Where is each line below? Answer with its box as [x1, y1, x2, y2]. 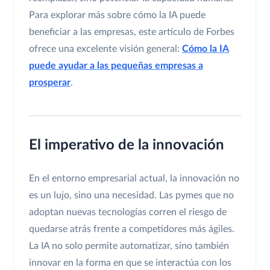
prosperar [29, 78, 71, 88]
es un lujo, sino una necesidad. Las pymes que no [29, 190, 234, 201]
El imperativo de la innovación [29, 138, 224, 153]
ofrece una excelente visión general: [29, 44, 182, 54]
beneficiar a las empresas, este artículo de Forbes [29, 27, 234, 37]
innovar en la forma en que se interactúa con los [29, 258, 231, 268]
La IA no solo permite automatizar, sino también [29, 241, 229, 251]
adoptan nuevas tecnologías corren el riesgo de [29, 207, 227, 218]
